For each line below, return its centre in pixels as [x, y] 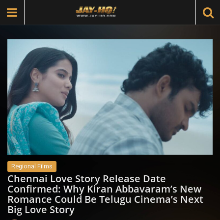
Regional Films [32, 166]
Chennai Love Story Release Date [87, 179]
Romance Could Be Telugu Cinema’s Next [105, 199]
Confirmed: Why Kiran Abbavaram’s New [104, 189]
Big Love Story [41, 210]
